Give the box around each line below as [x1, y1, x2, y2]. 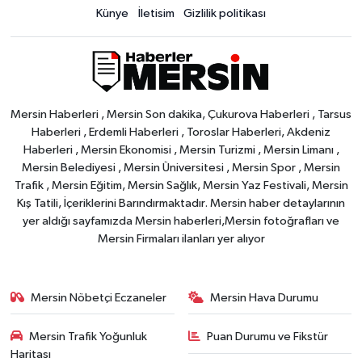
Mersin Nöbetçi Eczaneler [31, 291, 167, 304]
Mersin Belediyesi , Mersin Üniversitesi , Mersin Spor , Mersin [22, 161, 340, 174]
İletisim [137, 6, 175, 19]
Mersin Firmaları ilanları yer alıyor [97, 232, 265, 245]
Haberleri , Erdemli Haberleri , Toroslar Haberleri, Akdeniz [32, 125, 330, 138]
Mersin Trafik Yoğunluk [29, 330, 148, 343]
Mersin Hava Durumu [210, 291, 318, 304]
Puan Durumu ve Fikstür [207, 330, 328, 343]
